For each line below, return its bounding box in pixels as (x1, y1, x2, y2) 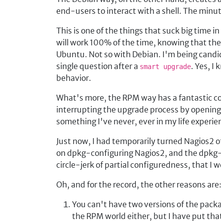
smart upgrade (140, 63, 191, 71)
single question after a (56, 61, 140, 71)
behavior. (56, 73, 91, 83)
